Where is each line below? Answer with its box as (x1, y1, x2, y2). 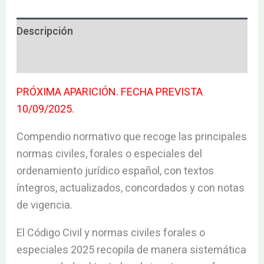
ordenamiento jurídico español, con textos (16, 163, 214, 179)
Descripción (16, 23, 73, 39)
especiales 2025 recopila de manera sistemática (16, 242, 246, 258)
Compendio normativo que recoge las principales (16, 128, 247, 145)
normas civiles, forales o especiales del (16, 146, 202, 162)
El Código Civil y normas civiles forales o (16, 225, 205, 241)
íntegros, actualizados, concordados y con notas (16, 180, 245, 196)
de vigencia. (16, 197, 72, 213)
